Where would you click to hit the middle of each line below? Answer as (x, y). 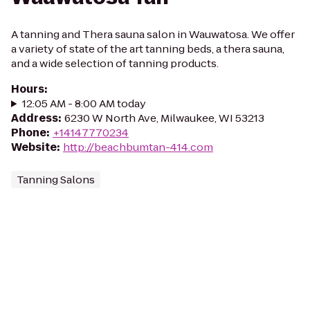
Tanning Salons (56, 180)
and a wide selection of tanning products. (115, 63)
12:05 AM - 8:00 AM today (84, 103)
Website (34, 147)
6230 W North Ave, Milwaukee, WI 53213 (164, 118)
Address (35, 118)
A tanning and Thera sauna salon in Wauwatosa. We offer (153, 34)
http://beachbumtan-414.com (138, 147)
